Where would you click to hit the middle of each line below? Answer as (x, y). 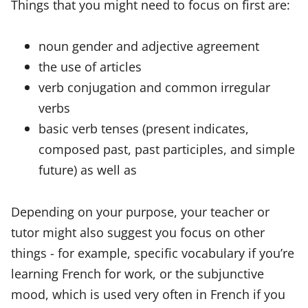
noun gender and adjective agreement (149, 46)
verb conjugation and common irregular (154, 87)
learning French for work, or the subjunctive (137, 273)
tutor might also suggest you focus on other (138, 232)
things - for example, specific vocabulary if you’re (153, 252)
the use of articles (90, 67)
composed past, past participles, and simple (167, 149)
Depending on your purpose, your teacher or (140, 211)
